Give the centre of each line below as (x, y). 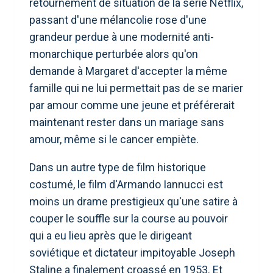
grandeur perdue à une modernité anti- (122, 37)
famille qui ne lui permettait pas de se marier (136, 88)
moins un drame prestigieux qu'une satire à (133, 201)
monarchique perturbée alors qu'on (114, 54)
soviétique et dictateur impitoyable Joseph (132, 252)
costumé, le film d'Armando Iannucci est (126, 184)
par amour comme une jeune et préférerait (132, 105)
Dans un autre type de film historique (118, 167)
